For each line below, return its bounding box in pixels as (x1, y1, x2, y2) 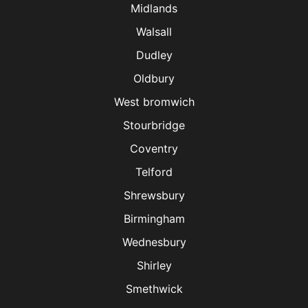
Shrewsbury (123, 188, 185, 202)
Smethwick (125, 281, 183, 296)
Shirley (136, 258, 172, 272)
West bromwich (113, 94, 195, 109)
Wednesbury (122, 234, 186, 249)
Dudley (135, 47, 173, 62)
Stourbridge (123, 118, 185, 132)
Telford (135, 164, 173, 179)
